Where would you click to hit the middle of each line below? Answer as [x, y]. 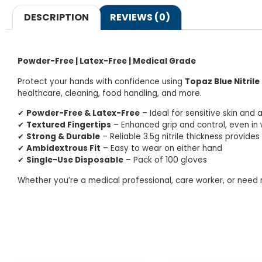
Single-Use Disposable [75, 160]
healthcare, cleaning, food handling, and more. [110, 93]
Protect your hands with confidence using [101, 81]
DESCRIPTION [57, 17]
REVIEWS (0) [140, 17]
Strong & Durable [63, 137]
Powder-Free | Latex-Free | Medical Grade [107, 61]
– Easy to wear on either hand [161, 149]
